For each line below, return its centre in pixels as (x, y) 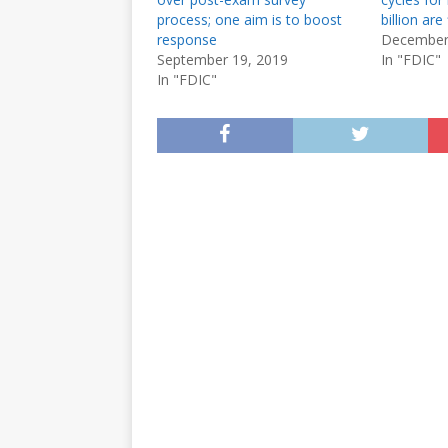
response (187, 39)
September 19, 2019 (222, 59)
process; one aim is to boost (249, 19)
